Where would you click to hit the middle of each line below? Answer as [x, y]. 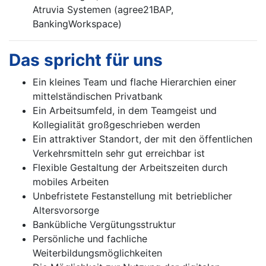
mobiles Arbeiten [71, 182]
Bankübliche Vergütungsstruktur [104, 225]
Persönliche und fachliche [90, 239]
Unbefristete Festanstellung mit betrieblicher [132, 196]
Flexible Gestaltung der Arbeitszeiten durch [130, 168]
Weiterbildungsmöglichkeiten [97, 253]
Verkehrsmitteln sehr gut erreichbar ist [119, 153]
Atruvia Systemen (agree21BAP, [103, 10]
